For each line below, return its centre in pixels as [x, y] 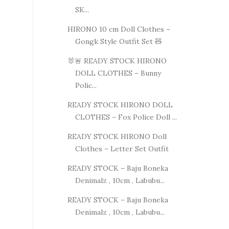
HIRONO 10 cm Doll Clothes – [119, 29]
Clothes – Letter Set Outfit [122, 148]
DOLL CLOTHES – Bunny [118, 73]
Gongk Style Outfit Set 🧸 [118, 41]
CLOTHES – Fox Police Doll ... [126, 117]
